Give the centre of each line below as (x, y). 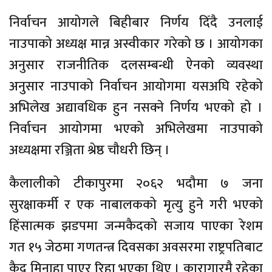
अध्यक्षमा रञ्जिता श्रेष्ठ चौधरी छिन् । (90, 150)
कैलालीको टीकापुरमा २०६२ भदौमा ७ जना (136, 184)
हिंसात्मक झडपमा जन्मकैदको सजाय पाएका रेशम (136, 226)
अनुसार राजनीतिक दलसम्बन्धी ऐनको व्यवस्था (136, 65)
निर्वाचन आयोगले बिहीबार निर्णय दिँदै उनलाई (136, 23)
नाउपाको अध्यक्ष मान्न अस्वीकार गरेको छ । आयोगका (136, 44)
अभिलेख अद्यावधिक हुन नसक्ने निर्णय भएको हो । (136, 108)
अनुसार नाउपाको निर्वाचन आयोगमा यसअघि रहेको (136, 87)
